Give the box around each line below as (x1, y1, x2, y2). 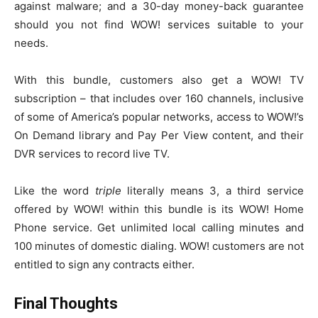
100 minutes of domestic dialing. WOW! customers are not (14, 239, 304, 253)
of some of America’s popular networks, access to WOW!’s (14, 110, 304, 124)
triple (94, 184, 121, 198)
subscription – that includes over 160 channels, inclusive (14, 92, 304, 106)
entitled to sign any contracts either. (14, 258, 194, 272)
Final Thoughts (14, 295, 118, 313)
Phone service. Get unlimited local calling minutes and (14, 221, 304, 235)
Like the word (14, 184, 95, 198)
